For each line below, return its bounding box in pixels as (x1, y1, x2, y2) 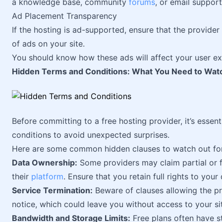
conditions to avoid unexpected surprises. (12, 130, 169, 140)
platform (31, 171, 63, 181)
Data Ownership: (12, 158, 77, 167)
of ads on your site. (12, 39, 85, 49)
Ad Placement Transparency (12, 11, 117, 21)
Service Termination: (12, 185, 93, 195)
